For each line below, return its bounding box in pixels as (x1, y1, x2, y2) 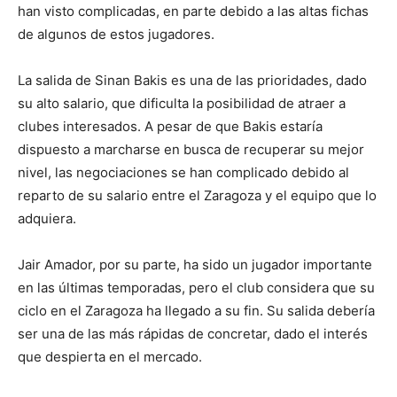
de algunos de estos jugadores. (18, 26, 214, 43)
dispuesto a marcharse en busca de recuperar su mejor (18, 141, 364, 159)
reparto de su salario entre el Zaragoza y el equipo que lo (18, 187, 377, 205)
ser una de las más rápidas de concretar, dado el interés (18, 325, 368, 343)
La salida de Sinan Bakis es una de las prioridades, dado (18, 72, 367, 90)
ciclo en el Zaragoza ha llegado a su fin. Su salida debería (18, 302, 375, 320)
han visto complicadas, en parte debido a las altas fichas (18, 3, 369, 20)
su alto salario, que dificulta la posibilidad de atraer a (18, 95, 346, 113)
